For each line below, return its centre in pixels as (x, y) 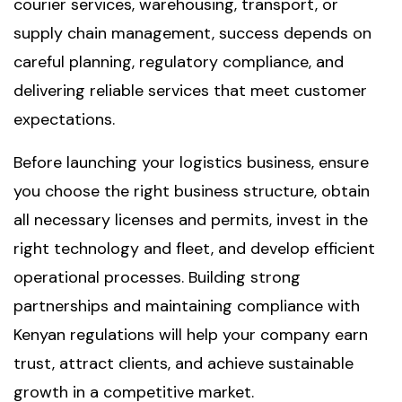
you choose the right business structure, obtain (192, 191)
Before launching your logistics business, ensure (191, 162)
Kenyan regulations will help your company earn (191, 335)
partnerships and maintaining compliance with (187, 306)
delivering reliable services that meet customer (190, 91)
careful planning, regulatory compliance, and (179, 62)
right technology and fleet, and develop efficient (194, 249)
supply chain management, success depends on (192, 33)
